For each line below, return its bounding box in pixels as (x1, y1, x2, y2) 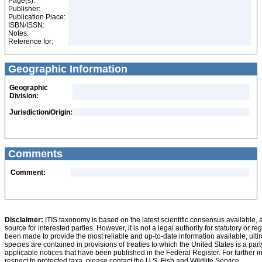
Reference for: (8, 37, 53, 46)
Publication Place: (8, 13, 65, 21)
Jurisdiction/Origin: (9, 108, 73, 116)
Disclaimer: (5, 216, 43, 224)
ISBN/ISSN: (8, 21, 44, 29)
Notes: (8, 29, 29, 37)
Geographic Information (5, 63, 127, 75)
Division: (9, 92, 39, 100)
